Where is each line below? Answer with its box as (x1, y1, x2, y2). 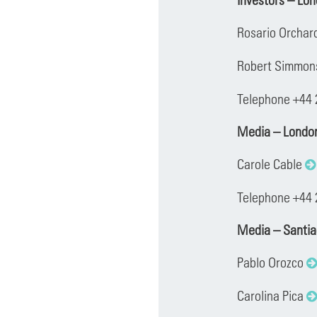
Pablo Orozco (236, 254, 306, 270)
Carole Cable (236, 156, 305, 172)
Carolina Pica (236, 287, 306, 304)
